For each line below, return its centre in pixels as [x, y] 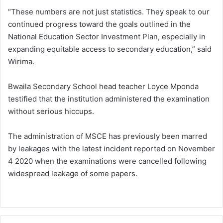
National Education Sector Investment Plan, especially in [107, 36]
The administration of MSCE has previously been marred [108, 136]
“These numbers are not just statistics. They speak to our [109, 11]
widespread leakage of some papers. [73, 173]
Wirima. [21, 61]
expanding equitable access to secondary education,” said [110, 49]
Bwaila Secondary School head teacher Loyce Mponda [103, 86]
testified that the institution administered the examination [109, 99]
